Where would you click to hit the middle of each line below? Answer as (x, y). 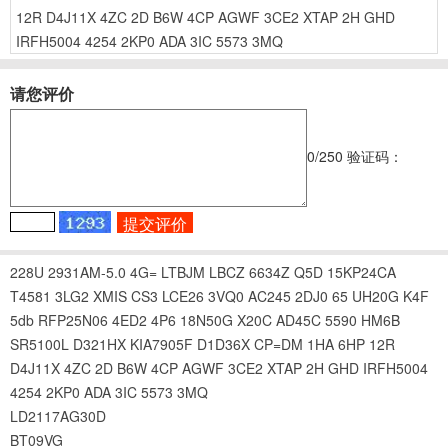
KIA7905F (161, 343)
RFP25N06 (73, 319)
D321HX (99, 343)
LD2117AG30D (58, 415)
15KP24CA (361, 271)
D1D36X (223, 343)
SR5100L (39, 343)
